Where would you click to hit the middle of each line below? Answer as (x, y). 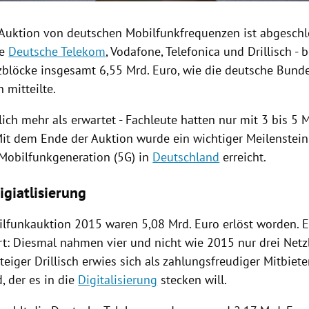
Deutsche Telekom (57, 52)
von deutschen (83, 33)
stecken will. (192, 280)
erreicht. (243, 157)
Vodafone (136, 52)
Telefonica (193, 52)
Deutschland (186, 157)
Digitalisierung (118, 280)
